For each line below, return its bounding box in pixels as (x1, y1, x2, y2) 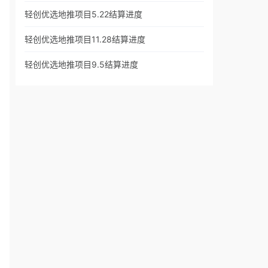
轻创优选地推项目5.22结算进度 (25, 9, 142, 19)
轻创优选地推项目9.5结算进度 (25, 59, 138, 69)
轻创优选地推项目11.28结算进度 (25, 34, 145, 44)
